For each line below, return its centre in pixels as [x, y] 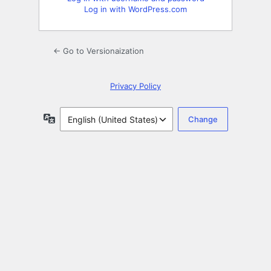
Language [75, 118]
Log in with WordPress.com [135, 9]
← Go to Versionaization [99, 51]
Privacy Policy [135, 86]
